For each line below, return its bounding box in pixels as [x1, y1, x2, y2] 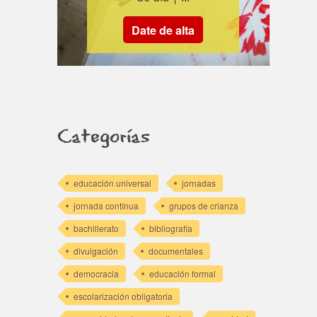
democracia [73, 267, 119, 279]
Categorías [57, 125, 150, 149]
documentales [148, 244, 203, 257]
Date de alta [132, 21, 195, 38]
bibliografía [149, 221, 192, 234]
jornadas [181, 176, 216, 189]
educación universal [73, 176, 151, 189]
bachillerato [73, 221, 119, 234]
